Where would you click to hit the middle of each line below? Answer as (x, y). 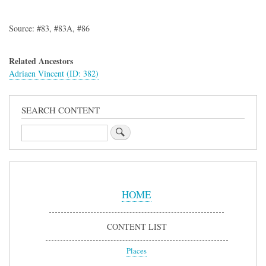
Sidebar (35, 177)
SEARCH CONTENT (61, 110)
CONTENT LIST (137, 227)
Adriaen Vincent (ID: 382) (54, 73)
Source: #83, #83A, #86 (51, 28)
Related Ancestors (41, 61)
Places (137, 251)
